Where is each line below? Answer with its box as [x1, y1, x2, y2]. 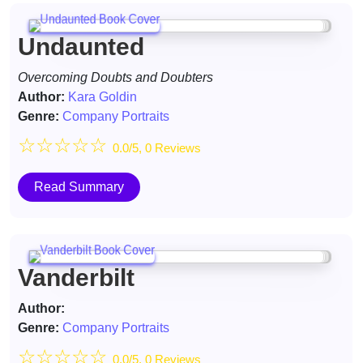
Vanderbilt [18, 264, 135, 291]
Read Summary [34, 180, 124, 194]
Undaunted [18, 33, 144, 60]
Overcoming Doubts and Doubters [18, 70, 213, 84]
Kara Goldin [68, 90, 137, 104]
